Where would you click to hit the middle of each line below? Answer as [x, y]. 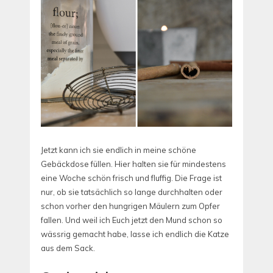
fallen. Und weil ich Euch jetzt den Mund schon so [132, 220]
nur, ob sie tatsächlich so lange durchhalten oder [132, 192]
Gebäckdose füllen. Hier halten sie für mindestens [133, 164]
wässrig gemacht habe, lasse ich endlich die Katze [135, 234]
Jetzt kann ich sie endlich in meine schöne [119, 150]
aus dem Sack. [68, 248]
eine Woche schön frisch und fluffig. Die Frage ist [131, 178]
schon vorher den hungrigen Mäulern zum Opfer [130, 206]
